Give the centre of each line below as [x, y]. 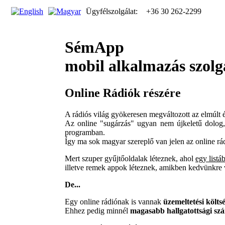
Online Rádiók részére [123, 93]
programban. [85, 132]
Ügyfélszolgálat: [113, 11]
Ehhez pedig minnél [97, 210]
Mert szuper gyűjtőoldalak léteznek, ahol [130, 158]
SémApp [94, 47]
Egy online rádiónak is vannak [114, 201]
